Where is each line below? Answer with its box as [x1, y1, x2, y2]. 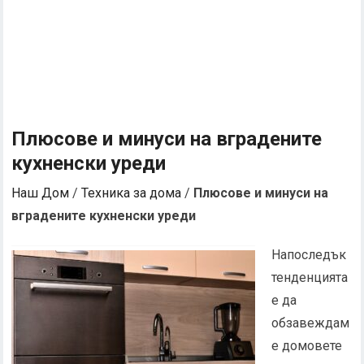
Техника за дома [81, 185, 182, 201]
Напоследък [271, 247, 347, 262]
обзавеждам [271, 315, 350, 331]
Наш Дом [11, 185, 70, 201]
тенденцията [271, 270, 349, 285]
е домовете [271, 338, 343, 353]
